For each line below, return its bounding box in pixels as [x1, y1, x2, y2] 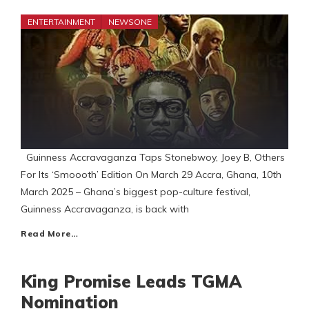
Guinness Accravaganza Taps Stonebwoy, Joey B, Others [21, 151, 285, 164]
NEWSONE [108, 17, 152, 28]
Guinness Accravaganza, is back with [21, 203, 189, 216]
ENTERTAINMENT [28, 17, 95, 28]
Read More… [21, 228, 78, 239]
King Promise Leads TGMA [21, 271, 241, 292]
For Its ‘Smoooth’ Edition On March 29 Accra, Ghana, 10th [21, 168, 281, 181]
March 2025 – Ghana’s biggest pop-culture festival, [21, 186, 250, 199]
